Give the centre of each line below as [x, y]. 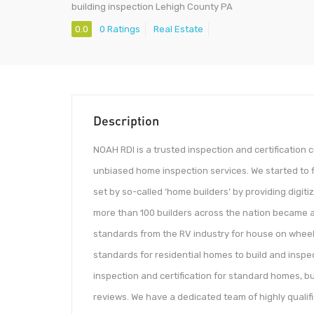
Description [126, 121]
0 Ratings [120, 29]
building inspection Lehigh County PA [152, 7]
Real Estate [178, 29]
